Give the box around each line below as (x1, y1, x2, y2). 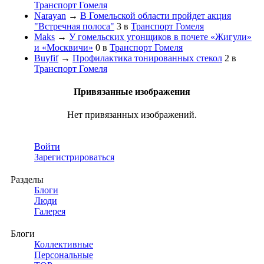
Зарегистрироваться (34, 152, 114, 163)
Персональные (34, 250, 93, 260)
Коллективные (34, 239, 93, 250)
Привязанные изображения (74, 87, 190, 97)
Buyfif (34, 52, 58, 63)
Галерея (34, 206, 65, 217)
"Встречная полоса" (34, 21, 114, 31)
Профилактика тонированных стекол (72, 52, 222, 63)
